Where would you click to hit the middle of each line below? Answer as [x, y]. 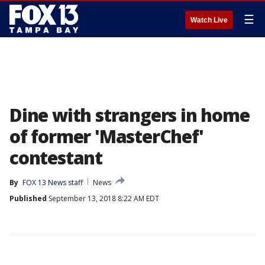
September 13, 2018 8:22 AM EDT [103, 198]
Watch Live [209, 20]
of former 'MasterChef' [106, 136]
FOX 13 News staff [53, 182]
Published [28, 198]
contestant [56, 158]
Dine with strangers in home [130, 115]
